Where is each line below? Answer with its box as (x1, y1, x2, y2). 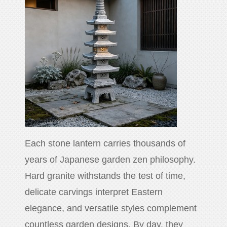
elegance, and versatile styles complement (25, 203, 197, 214)
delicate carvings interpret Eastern (25, 187, 163, 198)
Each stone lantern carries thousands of (25, 138, 186, 149)
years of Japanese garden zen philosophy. (25, 155, 196, 165)
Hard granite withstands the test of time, (25, 171, 186, 181)
